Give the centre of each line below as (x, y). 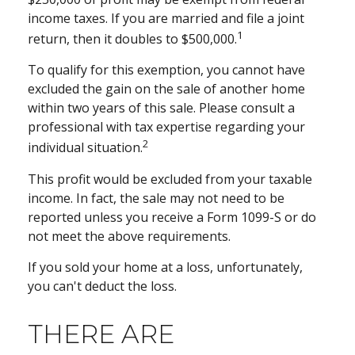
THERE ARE (101, 334)
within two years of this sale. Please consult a (161, 108)
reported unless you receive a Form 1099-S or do (172, 217)
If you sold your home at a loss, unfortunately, (165, 267)
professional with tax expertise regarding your (166, 127)
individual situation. (85, 148)
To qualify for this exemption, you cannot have (166, 70)
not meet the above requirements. (129, 236)
